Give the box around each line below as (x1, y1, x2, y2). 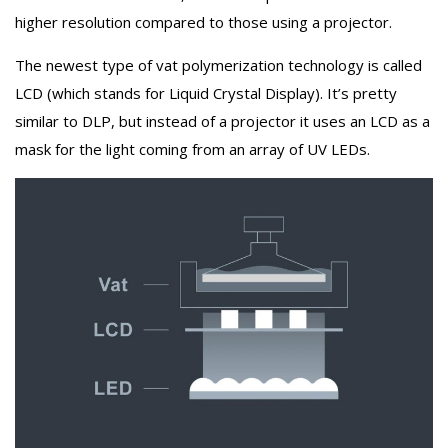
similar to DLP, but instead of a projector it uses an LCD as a (15, 110, 430, 131)
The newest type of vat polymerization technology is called (15, 54, 422, 75)
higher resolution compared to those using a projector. (15, 11, 392, 32)
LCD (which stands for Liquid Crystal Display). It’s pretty (15, 82, 397, 103)
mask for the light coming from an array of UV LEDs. (15, 138, 370, 159)
